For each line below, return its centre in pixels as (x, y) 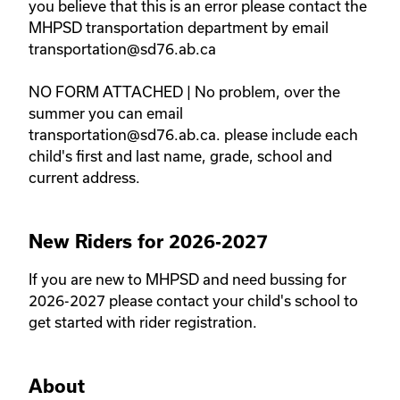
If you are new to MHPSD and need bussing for (187, 279)
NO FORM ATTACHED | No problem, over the (184, 92)
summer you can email (106, 113)
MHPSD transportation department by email (179, 28)
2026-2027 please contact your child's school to (193, 301)
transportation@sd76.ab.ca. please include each (193, 135)
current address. (86, 178)
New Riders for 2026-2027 (148, 242)
